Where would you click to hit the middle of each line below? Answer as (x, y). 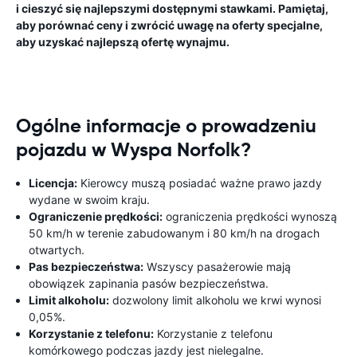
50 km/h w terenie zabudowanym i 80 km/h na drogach (174, 233)
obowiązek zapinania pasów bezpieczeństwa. (149, 283)
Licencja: (53, 183)
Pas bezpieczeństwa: (86, 267)
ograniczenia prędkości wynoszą (250, 216)
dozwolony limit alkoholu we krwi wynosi (215, 300)
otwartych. (57, 250)
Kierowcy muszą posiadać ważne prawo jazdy (200, 183)
